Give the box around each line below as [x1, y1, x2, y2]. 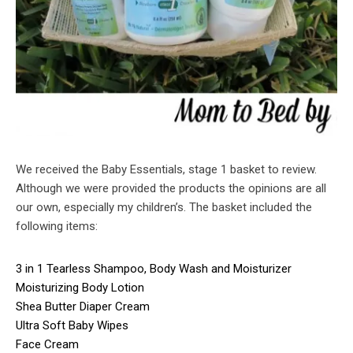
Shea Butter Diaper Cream [16, 299, 150, 314]
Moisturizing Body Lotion [16, 280, 144, 295]
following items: [16, 218, 98, 233]
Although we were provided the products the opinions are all [16, 180, 326, 195]
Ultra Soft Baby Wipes [16, 318, 128, 333]
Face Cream [16, 336, 79, 351]
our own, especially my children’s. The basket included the [16, 199, 312, 214]
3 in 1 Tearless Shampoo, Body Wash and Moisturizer [16, 261, 292, 276]
